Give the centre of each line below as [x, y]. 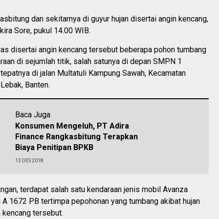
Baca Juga [33, 115]
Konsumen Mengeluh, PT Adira [72, 126]
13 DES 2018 [29, 161]
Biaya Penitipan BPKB [54, 147]
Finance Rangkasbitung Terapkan [77, 137]
